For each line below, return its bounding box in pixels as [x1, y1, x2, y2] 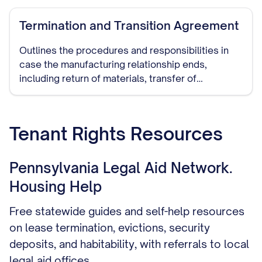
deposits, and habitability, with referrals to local [9, 237, 249, 250]
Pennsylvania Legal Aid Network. [9, 159, 233, 177]
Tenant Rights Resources [9, 123, 223, 144]
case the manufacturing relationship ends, [19, 58, 207, 70]
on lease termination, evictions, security [9, 221, 210, 234]
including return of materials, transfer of [19, 73, 196, 84]
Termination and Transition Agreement [19, 18, 239, 33]
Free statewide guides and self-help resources [9, 205, 244, 218]
